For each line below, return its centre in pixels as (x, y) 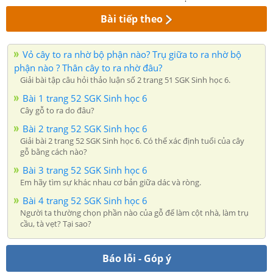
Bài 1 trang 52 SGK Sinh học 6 (85, 98)
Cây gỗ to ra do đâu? (57, 110)
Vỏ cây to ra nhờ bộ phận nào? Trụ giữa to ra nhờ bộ (132, 54)
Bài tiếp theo (132, 19)
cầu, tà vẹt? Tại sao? (56, 223)
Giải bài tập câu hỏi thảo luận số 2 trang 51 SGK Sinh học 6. (125, 80)
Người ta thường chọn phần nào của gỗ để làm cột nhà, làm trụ (134, 212)
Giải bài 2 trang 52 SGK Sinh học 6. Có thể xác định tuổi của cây (132, 140)
